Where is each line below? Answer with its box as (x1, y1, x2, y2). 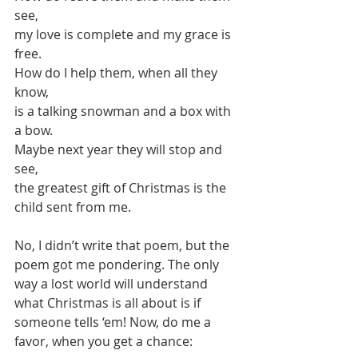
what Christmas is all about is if (14, 294, 204, 312)
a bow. (14, 121, 56, 139)
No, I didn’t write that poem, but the (14, 237, 233, 254)
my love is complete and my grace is (14, 26, 234, 43)
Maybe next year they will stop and (14, 141, 225, 158)
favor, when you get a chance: (14, 332, 193, 350)
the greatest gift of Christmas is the (14, 179, 229, 197)
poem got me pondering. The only (14, 256, 222, 273)
